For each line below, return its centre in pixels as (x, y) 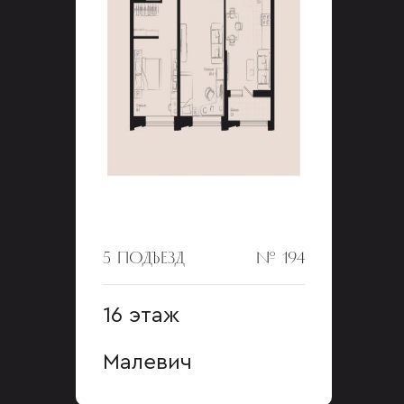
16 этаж (141, 316)
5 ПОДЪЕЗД (143, 257)
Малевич (147, 363)
